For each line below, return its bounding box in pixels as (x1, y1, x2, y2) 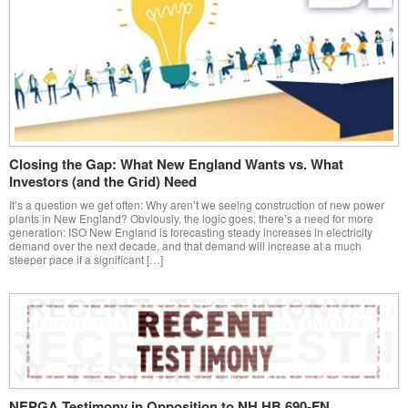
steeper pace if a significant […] (9, 250, 163, 267)
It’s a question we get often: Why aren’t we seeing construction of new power (9, 196, 384, 212)
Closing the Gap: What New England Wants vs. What (9, 153, 343, 174)
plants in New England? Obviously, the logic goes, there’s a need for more (9, 209, 373, 226)
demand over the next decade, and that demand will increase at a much (9, 237, 362, 253)
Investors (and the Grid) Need (9, 170, 197, 191)
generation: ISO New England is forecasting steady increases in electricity (9, 223, 372, 240)
